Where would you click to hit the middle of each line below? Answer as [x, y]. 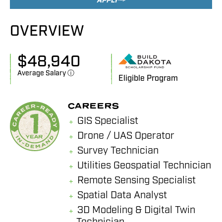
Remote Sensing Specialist [137, 180]
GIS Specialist [108, 121]
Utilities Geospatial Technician [144, 166]
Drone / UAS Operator [126, 136]
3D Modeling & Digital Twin [136, 210]
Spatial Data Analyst [122, 195]
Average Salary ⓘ [46, 73]
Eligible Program [148, 79]
